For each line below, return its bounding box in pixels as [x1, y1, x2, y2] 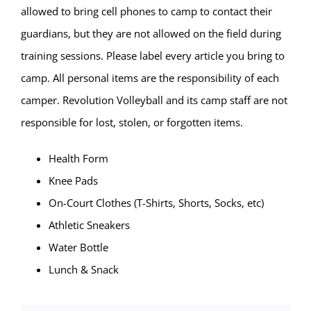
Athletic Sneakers [48, 218, 130, 233]
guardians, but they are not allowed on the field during [20, 26, 281, 41]
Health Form [48, 151, 108, 166]
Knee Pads [48, 174, 98, 188]
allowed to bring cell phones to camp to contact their [20, 4, 272, 19]
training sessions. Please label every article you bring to [20, 49, 285, 63]
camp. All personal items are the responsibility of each [20, 71, 279, 85]
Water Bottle [48, 240, 108, 255]
